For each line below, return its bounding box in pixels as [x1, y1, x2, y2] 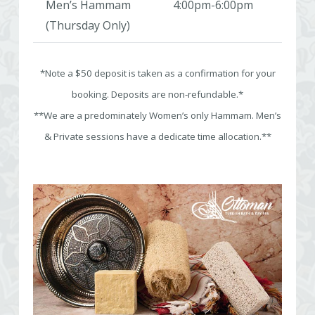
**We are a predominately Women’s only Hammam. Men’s [34, 109, 281, 122]
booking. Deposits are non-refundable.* [72, 88, 243, 101]
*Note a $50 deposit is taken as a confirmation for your [39, 67, 276, 80]
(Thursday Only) [46, 18, 130, 34]
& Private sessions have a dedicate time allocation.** [44, 130, 271, 143]
